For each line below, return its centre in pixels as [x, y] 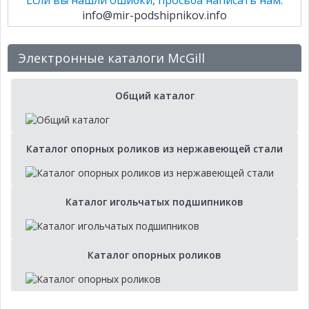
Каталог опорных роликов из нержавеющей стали [154, 149]
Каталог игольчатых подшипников [154, 202]
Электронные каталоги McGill [111, 58]
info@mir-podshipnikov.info [154, 16]
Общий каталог [154, 96]
